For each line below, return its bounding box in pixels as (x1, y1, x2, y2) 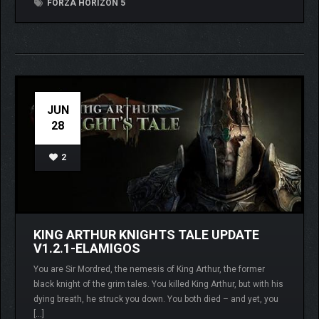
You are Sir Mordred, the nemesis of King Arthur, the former (33, 263, 265, 274)
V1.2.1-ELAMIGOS (33, 240, 140, 256)
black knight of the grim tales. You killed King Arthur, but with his (33, 278, 283, 289)
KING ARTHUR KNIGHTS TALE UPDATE (33, 226, 259, 242)
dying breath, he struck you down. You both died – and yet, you (33, 293, 278, 304)
